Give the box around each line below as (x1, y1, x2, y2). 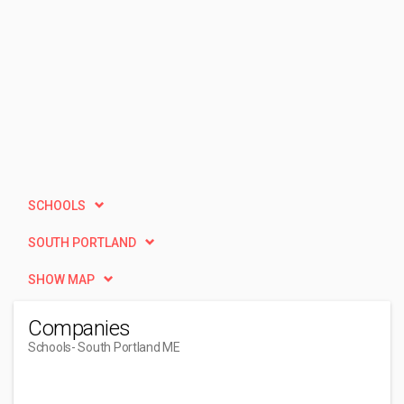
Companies (28, 316, 131, 341)
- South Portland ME (71, 340, 180, 354)
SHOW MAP (28, 272, 95, 287)
